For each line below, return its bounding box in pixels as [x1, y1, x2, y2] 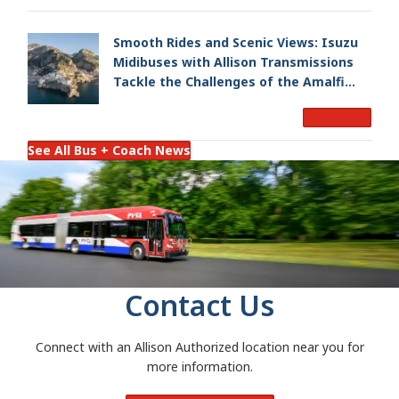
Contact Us [125, 286, 274, 325]
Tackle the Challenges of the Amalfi [113, 72, 345, 90]
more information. [146, 358, 253, 376]
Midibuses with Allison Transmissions [113, 53, 354, 70]
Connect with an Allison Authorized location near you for [35, 338, 364, 356]
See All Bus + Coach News [28, 142, 191, 159]
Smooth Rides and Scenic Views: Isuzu [113, 33, 358, 51]
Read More [303, 109, 371, 126]
